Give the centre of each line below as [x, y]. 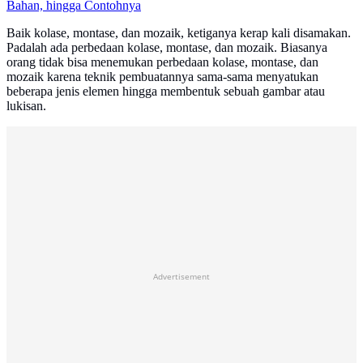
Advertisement [181, 277]
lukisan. [26, 106]
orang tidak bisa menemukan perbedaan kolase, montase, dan [162, 62]
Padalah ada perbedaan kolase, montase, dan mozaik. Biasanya [167, 48]
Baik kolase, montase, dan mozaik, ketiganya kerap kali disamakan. [179, 33]
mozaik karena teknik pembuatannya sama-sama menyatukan [162, 77]
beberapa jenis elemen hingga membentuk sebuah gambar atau [166, 92]
